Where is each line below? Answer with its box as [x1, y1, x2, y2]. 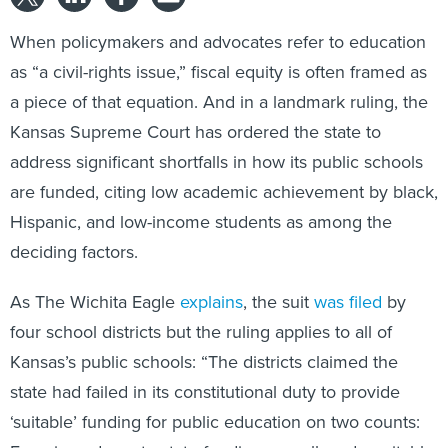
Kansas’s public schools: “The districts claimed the [10, 349, 398, 374]
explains [180, 289, 243, 314]
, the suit [243, 289, 314, 314]
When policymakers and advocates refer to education [10, 29, 426, 54]
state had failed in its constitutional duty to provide [10, 379, 400, 404]
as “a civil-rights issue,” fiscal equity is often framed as [10, 59, 427, 84]
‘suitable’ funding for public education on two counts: [10, 409, 420, 434]
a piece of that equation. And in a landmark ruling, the [10, 89, 428, 114]
